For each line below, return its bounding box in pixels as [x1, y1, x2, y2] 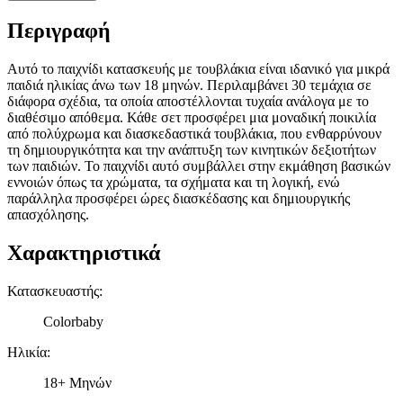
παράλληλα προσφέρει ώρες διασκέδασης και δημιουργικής [7, 190, 350, 206]
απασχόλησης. [7, 206, 89, 222]
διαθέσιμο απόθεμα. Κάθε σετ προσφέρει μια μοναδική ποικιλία [7, 109, 376, 125]
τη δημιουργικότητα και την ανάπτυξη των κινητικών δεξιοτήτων [7, 141, 376, 157]
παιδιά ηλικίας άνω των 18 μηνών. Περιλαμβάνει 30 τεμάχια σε [7, 76, 372, 93]
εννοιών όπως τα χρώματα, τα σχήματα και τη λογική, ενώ [7, 174, 340, 190]
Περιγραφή [7, 19, 111, 43]
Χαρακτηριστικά [7, 240, 160, 264]
